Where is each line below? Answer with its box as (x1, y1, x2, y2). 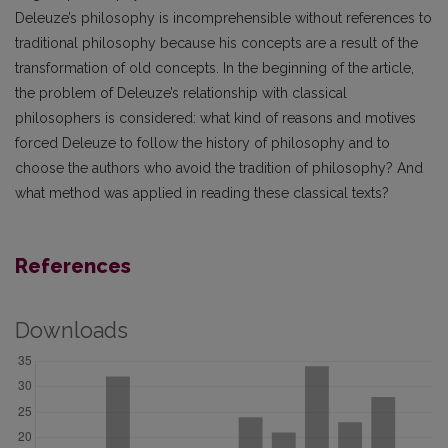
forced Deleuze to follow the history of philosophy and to (15, 134, 390, 151)
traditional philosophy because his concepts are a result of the (15, 34, 418, 51)
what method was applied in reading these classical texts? (15, 184, 389, 201)
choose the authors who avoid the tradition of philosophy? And (15, 159, 423, 176)
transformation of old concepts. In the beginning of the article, (15, 59, 414, 76)
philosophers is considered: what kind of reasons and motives (15, 109, 416, 126)
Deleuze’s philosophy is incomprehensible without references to (15, 9, 432, 26)
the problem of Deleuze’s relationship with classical (15, 84, 347, 101)
